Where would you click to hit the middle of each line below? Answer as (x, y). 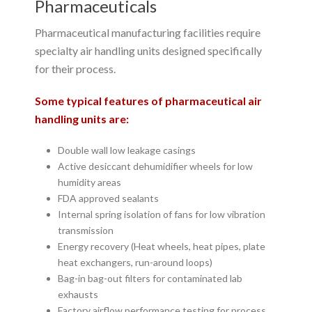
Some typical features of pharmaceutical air (148, 100)
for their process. (75, 68)
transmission (85, 230)
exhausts (78, 294)
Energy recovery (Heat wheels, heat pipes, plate (161, 246)
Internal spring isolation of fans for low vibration (161, 214)
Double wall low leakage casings (126, 150)
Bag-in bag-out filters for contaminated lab (150, 278)
